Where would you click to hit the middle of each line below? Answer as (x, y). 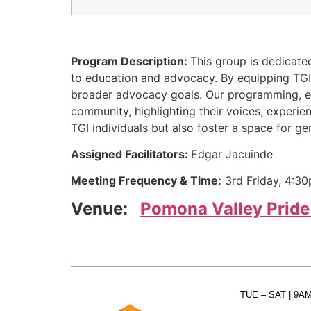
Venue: (99, 208)
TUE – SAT (263, 294)
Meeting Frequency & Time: (146, 181)
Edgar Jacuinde (232, 154)
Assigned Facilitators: (131, 154)
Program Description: (131, 61)
